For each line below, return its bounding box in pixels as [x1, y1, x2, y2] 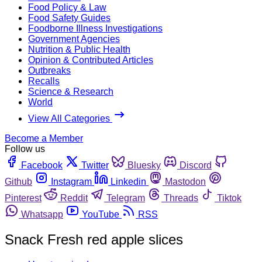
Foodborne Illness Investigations [28, 23, 163, 33]
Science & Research [28, 86, 113, 96]
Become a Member [5, 133, 83, 143]
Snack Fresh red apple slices [5, 231, 183, 247]
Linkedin [111, 176, 146, 187]
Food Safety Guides [28, 12, 111, 23]
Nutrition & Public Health [28, 44, 130, 54]
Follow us [5, 143, 45, 154]
